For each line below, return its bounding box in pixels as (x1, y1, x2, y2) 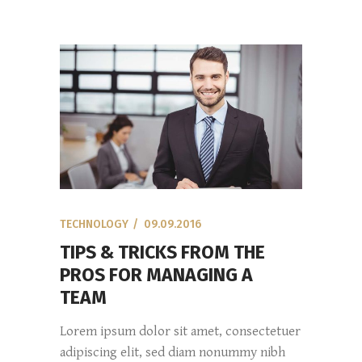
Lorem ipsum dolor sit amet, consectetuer (60, 322, 301, 339)
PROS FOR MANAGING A (60, 263, 253, 286)
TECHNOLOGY (60, 217, 128, 231)
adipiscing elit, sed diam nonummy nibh (60, 343, 285, 360)
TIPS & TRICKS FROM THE (60, 240, 265, 263)
